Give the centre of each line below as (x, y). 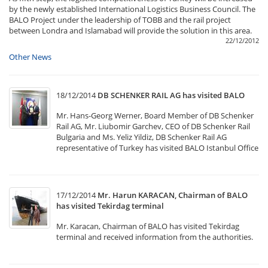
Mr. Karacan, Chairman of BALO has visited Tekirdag (148, 226)
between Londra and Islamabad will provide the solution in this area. (130, 31)
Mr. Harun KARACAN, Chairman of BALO (173, 195)
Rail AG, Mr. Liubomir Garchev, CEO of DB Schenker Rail (153, 126)
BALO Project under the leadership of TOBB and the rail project (120, 20)
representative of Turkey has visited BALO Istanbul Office (157, 148)
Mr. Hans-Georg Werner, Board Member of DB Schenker (155, 115)
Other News (30, 57)
